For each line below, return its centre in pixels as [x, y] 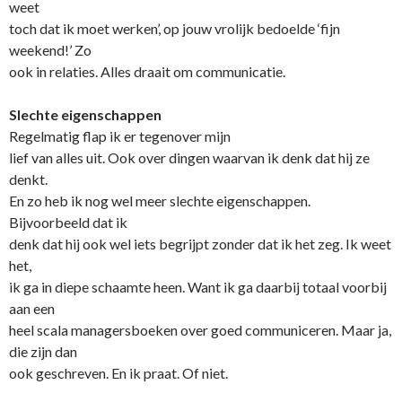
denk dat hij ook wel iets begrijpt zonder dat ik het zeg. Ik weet [200, 243]
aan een [32, 308]
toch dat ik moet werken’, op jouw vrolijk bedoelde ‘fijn [175, 28]
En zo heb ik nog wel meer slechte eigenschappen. [160, 200]
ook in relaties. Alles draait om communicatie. [149, 71]
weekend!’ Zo [50, 49]
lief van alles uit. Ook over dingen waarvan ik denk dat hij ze [189, 157]
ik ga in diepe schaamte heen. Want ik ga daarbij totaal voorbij [198, 286]
